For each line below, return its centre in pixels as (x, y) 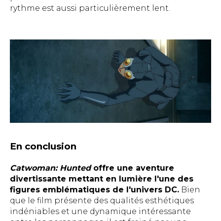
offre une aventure (132, 168)
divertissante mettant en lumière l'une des (102, 179)
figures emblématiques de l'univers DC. (94, 190)
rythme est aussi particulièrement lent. (90, 8)
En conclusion (43, 147)
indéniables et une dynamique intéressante (100, 212)
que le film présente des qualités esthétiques (102, 201)
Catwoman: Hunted (50, 168)
